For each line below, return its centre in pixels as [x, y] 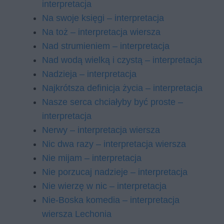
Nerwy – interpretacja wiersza [101, 130]
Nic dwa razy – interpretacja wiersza [114, 144]
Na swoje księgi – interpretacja [103, 18]
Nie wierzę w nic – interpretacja [104, 186]
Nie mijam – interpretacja [92, 158]
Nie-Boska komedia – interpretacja [111, 200]
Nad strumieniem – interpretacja [106, 46]
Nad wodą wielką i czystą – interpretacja [122, 60]
